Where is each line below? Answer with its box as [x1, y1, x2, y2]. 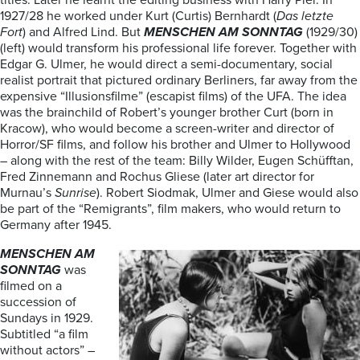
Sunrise [55, 185, 96, 201]
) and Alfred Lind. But [22, 24, 144, 40]
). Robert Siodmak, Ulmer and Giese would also [96, 185, 358, 201]
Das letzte [276, 8, 333, 24]
